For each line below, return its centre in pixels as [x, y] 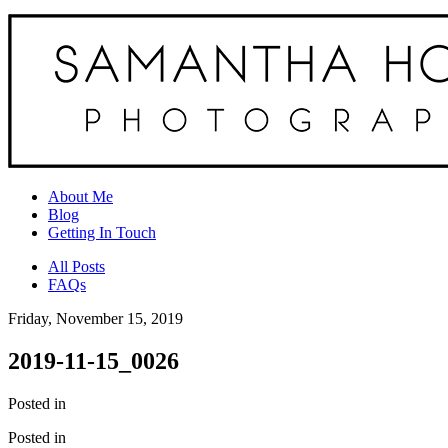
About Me [80, 196]
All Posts [76, 266]
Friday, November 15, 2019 [95, 318]
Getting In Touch [102, 232]
